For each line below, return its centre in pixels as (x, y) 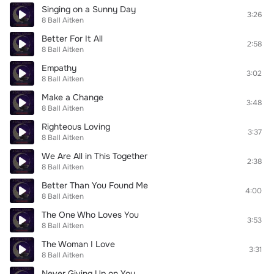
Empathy (59, 68)
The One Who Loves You (90, 215)
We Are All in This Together (94, 156)
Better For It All (72, 39)
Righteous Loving (76, 127)
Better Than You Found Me (95, 185)
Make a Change (72, 97)
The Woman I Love (78, 244)
